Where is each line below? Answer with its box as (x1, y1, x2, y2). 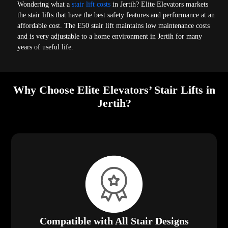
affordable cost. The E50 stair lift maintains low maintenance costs (17, 22, 210, 30)
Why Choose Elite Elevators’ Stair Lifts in (13, 83, 215, 97)
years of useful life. (17, 43, 74, 51)
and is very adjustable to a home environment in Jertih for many (17, 33, 203, 41)
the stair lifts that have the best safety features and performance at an (17, 11, 215, 19)
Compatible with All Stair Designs (39, 215, 189, 227)
